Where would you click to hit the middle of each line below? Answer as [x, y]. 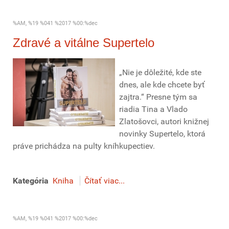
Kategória [31, 181]
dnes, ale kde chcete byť [162, 85]
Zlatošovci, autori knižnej [164, 121]
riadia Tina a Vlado [153, 109]
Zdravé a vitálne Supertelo [84, 43]
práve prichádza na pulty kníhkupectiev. [84, 146]
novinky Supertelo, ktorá [162, 134]
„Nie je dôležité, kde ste [160, 72]
